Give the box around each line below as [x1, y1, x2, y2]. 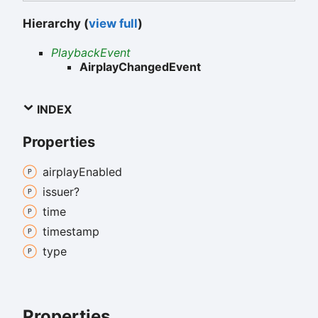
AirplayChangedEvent [79, 60, 201, 75]
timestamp [43, 224, 99, 239]
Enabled [79, 165, 122, 180]
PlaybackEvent [51, 45, 131, 60]
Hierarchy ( [23, 16, 89, 31]
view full [89, 16, 138, 31]
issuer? [43, 185, 79, 199]
